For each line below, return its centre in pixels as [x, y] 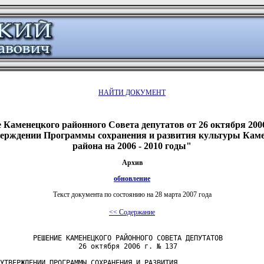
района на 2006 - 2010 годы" [132, 146]
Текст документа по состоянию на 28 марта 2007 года [132, 194]
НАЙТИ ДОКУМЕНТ [132, 93]
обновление [132, 178]
